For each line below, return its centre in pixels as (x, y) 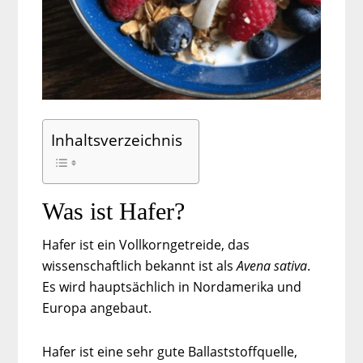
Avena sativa (272, 265)
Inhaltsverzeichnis (117, 139)
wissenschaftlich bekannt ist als (140, 265)
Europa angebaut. (97, 307)
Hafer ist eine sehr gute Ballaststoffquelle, (170, 351)
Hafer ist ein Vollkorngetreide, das (146, 244)
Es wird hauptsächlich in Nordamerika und (172, 286)
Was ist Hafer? (114, 211)
